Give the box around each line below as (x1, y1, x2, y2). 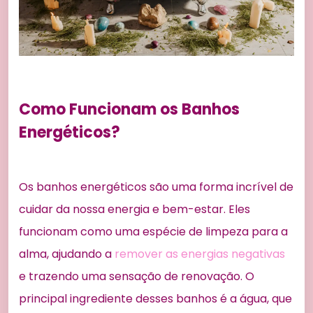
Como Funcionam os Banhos (19, 98, 240, 120)
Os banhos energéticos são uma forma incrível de (19, 178, 293, 195)
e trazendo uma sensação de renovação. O (19, 268, 254, 284)
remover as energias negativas (115, 245, 285, 262)
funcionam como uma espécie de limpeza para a (19, 223, 288, 240)
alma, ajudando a (19, 245, 115, 262)
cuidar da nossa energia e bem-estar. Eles (19, 201, 250, 217)
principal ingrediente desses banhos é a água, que (19, 290, 292, 307)
